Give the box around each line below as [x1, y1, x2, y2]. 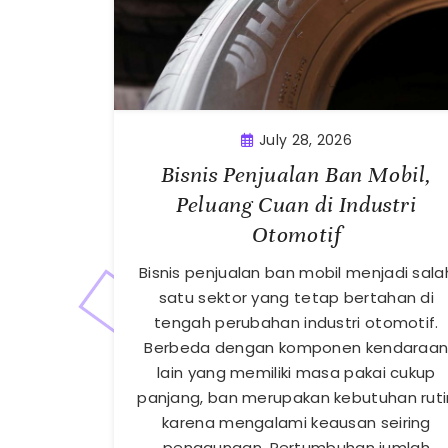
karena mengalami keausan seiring [162, 412, 431, 434]
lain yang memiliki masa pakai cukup [157, 362, 436, 384]
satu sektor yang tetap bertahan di [158, 287, 435, 309]
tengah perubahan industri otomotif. [154, 312, 439, 334]
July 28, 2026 [259, 130, 353, 151]
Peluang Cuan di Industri [176, 191, 417, 219]
